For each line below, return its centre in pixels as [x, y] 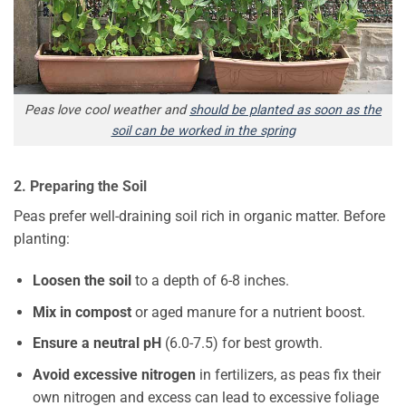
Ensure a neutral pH [97, 343]
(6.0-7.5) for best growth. [242, 343]
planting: [42, 239]
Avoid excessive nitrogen [114, 374]
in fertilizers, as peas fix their [288, 374]
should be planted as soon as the [285, 110]
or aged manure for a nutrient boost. [248, 312]
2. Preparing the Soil [80, 187]
